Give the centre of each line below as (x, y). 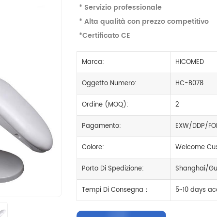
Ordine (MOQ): (105, 105)
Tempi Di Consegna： (116, 190)
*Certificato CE (105, 36)
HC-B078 (189, 84)
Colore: (93, 147)
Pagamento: (102, 126)
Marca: (93, 62)
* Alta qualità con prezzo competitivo (144, 22)
